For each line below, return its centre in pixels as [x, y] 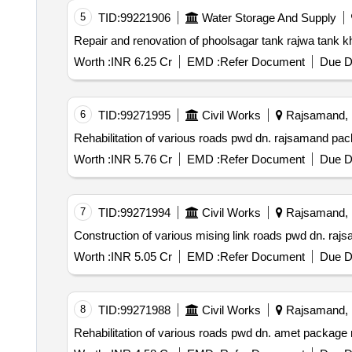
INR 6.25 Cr [141, 62]
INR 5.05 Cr [141, 257]
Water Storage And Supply [269, 18]
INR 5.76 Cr [141, 159]
